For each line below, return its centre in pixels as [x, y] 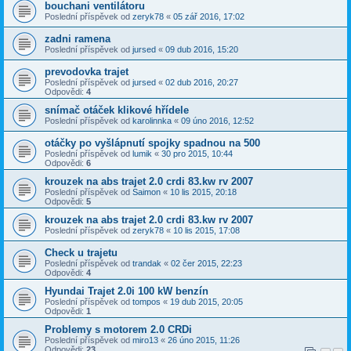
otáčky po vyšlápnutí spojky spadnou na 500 [152, 143]
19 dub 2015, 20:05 [206, 302]
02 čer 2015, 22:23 [206, 264]
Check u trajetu [81, 253]
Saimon [147, 192]
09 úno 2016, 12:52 [217, 121]
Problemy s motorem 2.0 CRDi [118, 330]
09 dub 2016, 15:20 [202, 50]
